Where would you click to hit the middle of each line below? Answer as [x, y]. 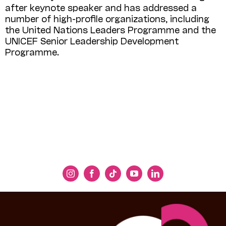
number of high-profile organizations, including [107, 18]
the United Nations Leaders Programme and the [110, 29]
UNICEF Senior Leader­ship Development [92, 40]
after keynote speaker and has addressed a [101, 7]
